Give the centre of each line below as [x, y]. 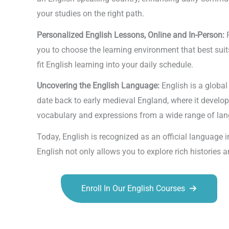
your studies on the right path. [90, 14]
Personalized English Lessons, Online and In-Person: [132, 35]
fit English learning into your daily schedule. [115, 64]
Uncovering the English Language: [99, 86]
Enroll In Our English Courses [133, 188]
